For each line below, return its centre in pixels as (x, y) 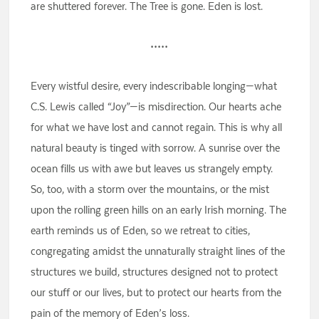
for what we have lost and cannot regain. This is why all (157, 127)
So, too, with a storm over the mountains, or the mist (150, 189)
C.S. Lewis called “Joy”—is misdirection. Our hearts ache (156, 107)
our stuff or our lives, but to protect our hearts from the (156, 293)
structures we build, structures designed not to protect (155, 272)
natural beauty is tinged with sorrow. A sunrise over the (156, 148)
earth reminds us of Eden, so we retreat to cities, (141, 231)
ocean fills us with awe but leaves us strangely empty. (152, 169)
